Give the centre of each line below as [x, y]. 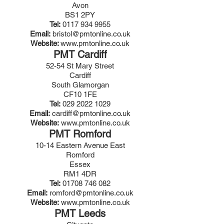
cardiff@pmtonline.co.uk [91, 113]
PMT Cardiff [80, 54]
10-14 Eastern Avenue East [80, 145]
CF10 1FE [80, 94]
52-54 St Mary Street [80, 66]
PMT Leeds [80, 213]
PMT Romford [80, 134]
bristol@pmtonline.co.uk [91, 34]
